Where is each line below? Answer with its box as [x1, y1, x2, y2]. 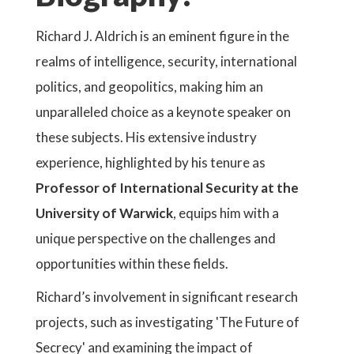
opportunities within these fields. [36, 255, 228, 272]
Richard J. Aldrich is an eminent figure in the [36, 28, 289, 44]
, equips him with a [173, 205, 279, 221]
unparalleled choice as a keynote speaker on [36, 104, 291, 120]
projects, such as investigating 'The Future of [36, 314, 299, 330]
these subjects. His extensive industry [36, 129, 257, 145]
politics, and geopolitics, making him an [36, 78, 263, 95]
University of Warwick [36, 205, 173, 221]
